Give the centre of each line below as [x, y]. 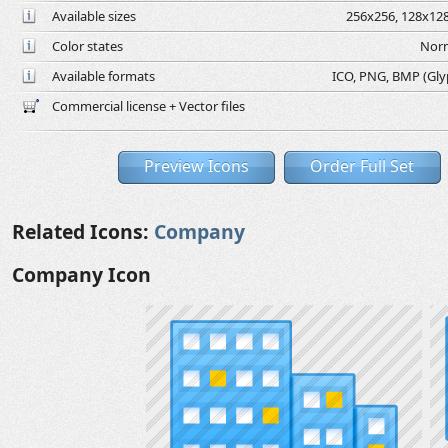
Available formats [103, 76]
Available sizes [94, 16]
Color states [87, 46]
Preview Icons [196, 166]
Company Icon [81, 274]
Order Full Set [362, 166]
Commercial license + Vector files [148, 106]
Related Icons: [83, 231]
